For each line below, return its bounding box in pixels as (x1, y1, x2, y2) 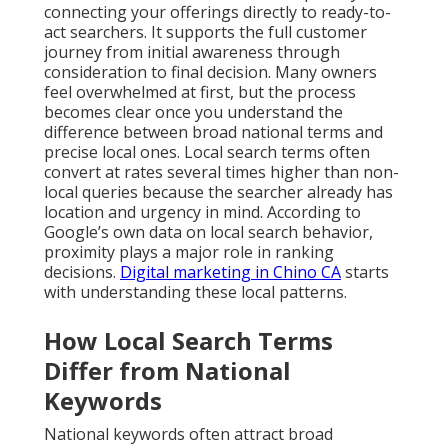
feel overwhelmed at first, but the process (44, 81, 356, 104)
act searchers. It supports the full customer (44, 21, 367, 44)
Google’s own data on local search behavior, (44, 221, 373, 244)
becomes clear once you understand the (44, 101, 343, 124)
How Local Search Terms (44, 324, 333, 358)
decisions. (44, 261, 120, 284)
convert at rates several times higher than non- (44, 161, 399, 184)
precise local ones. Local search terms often (44, 141, 370, 164)
